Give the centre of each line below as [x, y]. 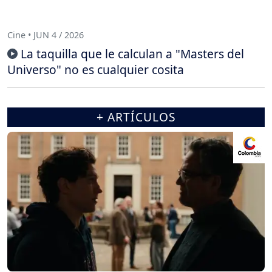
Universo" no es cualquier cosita [96, 70]
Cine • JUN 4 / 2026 [46, 35]
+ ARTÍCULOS [136, 117]
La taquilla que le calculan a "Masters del [132, 54]
